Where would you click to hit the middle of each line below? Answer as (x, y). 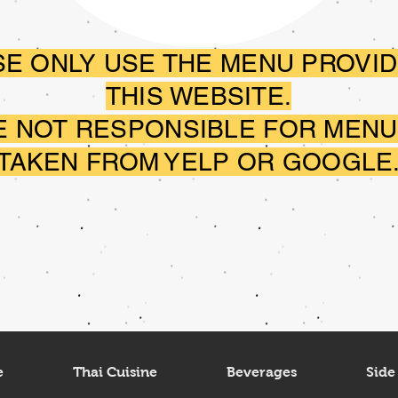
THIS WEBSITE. (199, 96)
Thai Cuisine (115, 372)
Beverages (261, 372)
